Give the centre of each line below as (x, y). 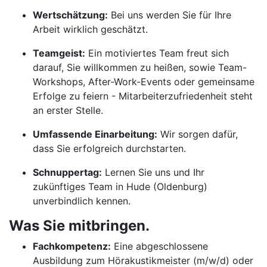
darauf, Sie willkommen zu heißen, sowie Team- (140, 67)
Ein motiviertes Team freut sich (157, 53)
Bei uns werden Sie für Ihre (170, 15)
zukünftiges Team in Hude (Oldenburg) (120, 187)
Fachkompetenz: (72, 246)
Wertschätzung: (70, 15)
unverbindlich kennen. (82, 201)
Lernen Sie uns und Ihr (153, 172)
